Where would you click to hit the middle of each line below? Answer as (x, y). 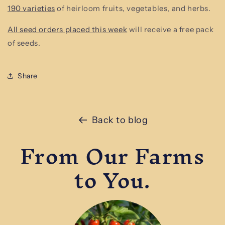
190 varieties (31, 8)
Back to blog (120, 120)
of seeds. (24, 43)
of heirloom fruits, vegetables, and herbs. (133, 8)
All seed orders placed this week (68, 29)
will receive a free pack (171, 29)
